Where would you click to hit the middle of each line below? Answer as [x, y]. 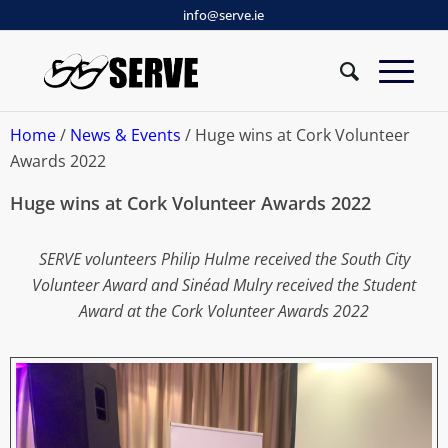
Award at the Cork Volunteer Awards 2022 [224, 310]
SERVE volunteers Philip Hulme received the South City [224, 258]
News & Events [125, 135]
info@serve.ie [224, 15]
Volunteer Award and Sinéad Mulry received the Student [224, 284]
